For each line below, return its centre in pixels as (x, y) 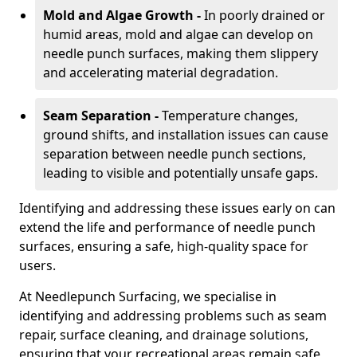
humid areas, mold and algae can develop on (178, 34)
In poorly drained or (265, 15)
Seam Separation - (102, 116)
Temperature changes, (230, 116)
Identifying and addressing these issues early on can (177, 208)
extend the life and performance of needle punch (167, 227)
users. (37, 265)
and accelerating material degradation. (161, 73)
